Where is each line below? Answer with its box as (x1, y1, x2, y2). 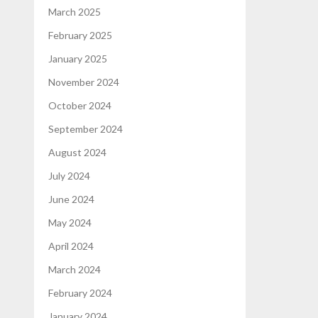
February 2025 (48, 28, 113, 41)
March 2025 (48, 5, 102, 18)
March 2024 (48, 263, 102, 275)
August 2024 (48, 146, 107, 158)
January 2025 (48, 52, 108, 65)
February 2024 (48, 286, 113, 299)
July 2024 (48, 169, 91, 182)
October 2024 (48, 99, 112, 111)
